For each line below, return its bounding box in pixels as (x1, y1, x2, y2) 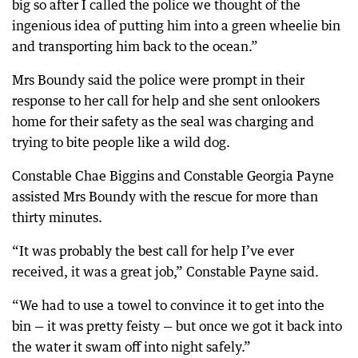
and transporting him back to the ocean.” (12, 38, 258, 54)
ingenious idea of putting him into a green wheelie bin (12, 18, 340, 34)
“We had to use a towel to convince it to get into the (12, 297, 324, 313)
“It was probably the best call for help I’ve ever (12, 243, 294, 259)
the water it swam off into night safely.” (12, 339, 251, 355)
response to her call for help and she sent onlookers (12, 93, 320, 109)
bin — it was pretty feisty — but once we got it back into (12, 318, 342, 334)
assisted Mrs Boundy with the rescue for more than (12, 189, 318, 205)
